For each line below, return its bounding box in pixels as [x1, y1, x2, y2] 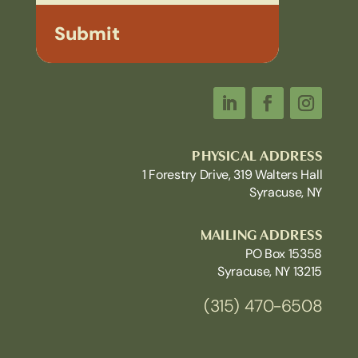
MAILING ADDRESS [200, 223, 323, 244]
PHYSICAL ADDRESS [192, 144, 323, 165]
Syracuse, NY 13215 [217, 263, 323, 279]
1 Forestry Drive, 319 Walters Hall [142, 166, 323, 182]
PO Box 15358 [245, 245, 323, 261]
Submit [54, 21, 120, 46]
